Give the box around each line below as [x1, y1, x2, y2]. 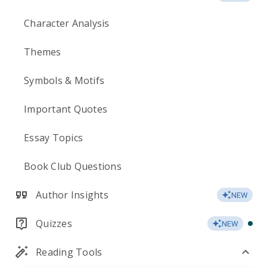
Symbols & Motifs [24, 74, 104, 87]
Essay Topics [24, 131, 83, 144]
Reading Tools [36, 246, 103, 259]
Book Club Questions [24, 160, 122, 173]
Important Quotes [24, 103, 107, 116]
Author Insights [36, 188, 108, 201]
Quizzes [36, 217, 72, 230]
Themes [24, 45, 61, 58]
